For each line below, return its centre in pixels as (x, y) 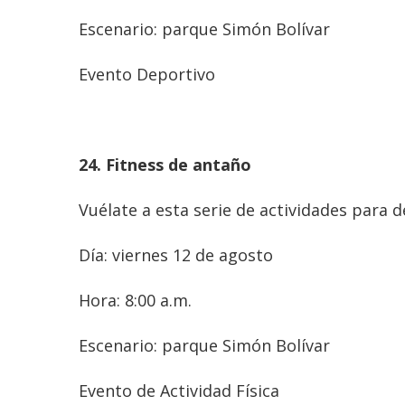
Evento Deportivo (156, 74)
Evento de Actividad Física (179, 390)
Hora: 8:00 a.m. (135, 300)
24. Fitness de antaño (165, 164)
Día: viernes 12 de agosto (176, 254)
